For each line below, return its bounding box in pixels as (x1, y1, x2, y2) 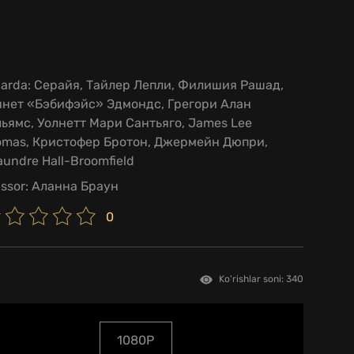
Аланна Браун (28, 179, 119, 194)
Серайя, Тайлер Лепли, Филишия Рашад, (31, 77, 284, 93)
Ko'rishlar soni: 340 (219, 273, 303, 284)
